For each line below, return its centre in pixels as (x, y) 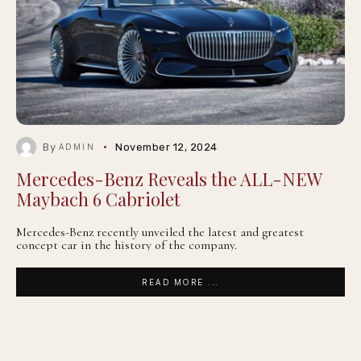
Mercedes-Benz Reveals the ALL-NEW (169, 179)
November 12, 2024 (166, 147)
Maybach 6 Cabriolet (98, 199)
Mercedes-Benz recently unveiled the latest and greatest (160, 232)
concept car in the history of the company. (127, 245)
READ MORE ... (180, 282)
